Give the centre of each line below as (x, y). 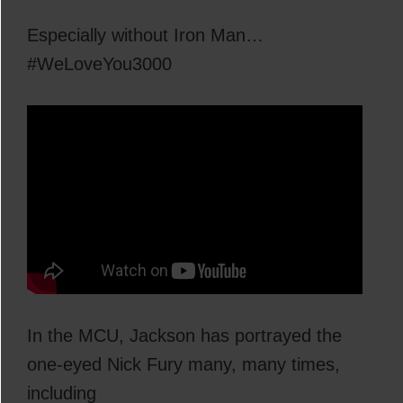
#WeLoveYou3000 (99, 63)
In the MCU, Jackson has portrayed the (184, 335)
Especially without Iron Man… (145, 35)
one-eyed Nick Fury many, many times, (184, 364)
